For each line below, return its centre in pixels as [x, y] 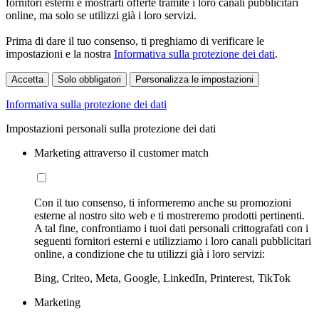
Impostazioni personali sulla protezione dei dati [111, 129]
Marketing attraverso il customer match [121, 153]
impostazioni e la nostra [60, 54]
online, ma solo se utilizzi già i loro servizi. [101, 15]
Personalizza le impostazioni [194, 79]
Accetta [27, 79]
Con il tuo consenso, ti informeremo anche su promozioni [163, 203]
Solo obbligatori [89, 79]
